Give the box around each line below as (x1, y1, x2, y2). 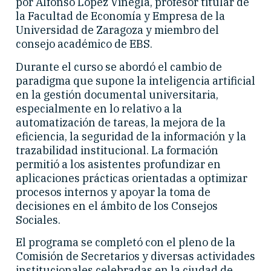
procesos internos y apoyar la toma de (16, 184, 211, 199)
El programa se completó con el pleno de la (16, 235, 235, 249)
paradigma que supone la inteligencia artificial (16, 73, 255, 88)
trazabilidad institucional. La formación (16, 143, 218, 157)
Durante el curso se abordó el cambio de (16, 59, 222, 74)
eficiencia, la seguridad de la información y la (16, 129, 246, 143)
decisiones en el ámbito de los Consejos (16, 198, 218, 213)
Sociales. (16, 212, 60, 227)
